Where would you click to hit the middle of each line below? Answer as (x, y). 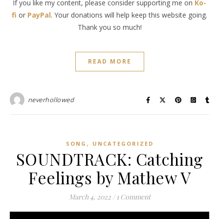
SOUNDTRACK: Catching (109, 159)
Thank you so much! (109, 27)
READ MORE (109, 61)
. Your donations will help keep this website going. (129, 15)
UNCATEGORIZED (123, 143)
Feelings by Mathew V (109, 177)
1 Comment (133, 197)
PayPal (39, 15)
